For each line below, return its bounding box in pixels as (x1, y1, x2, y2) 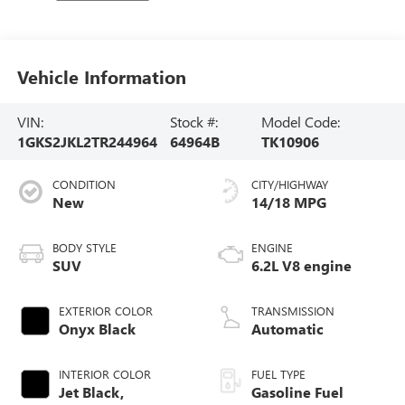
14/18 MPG (251, 193, 326, 212)
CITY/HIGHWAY (251, 176, 328, 193)
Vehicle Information (16, 63, 186, 89)
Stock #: (170, 111, 219, 131)
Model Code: (261, 111, 341, 131)
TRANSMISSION (251, 303, 334, 319)
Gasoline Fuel (251, 382, 344, 402)
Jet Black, (58, 382, 124, 402)
